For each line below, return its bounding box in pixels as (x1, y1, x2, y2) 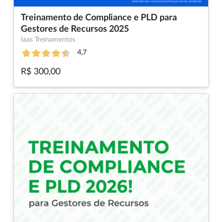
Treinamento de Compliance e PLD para (21, 13, 177, 22)
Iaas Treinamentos (21, 36, 75, 43)
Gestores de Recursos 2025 (21, 24, 129, 34)
